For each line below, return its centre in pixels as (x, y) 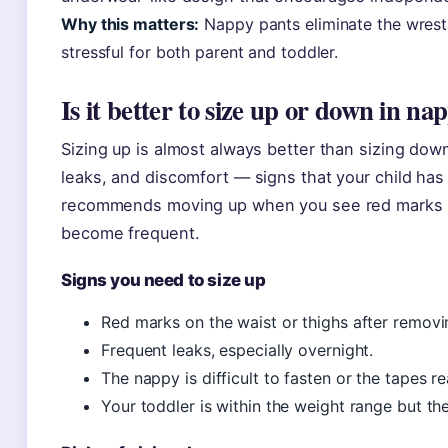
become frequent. (130, 233)
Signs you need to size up (163, 280)
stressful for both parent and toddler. (200, 52)
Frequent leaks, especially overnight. (237, 350)
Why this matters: (130, 24)
